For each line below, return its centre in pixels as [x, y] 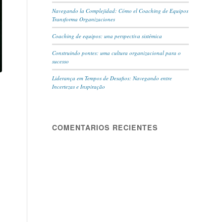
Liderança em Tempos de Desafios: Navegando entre [112, 78]
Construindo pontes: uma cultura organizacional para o [117, 53]
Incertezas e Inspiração [79, 86]
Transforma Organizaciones [84, 19]
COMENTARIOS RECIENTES [105, 127]
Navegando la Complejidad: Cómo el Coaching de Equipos [120, 11]
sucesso [61, 61]
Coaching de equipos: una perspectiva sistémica [107, 36]
